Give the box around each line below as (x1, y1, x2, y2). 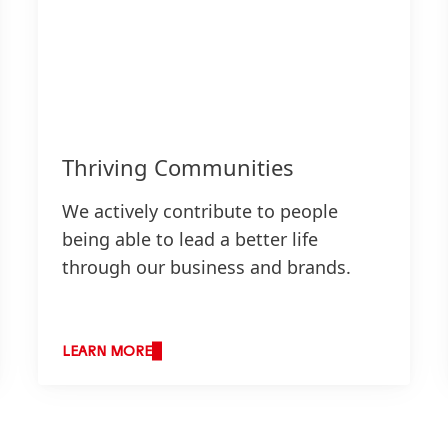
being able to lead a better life (61, 226, 318, 251)
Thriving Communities (61, 151, 294, 182)
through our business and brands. (61, 254, 351, 279)
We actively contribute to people (61, 198, 338, 223)
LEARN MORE (61, 344, 152, 359)
